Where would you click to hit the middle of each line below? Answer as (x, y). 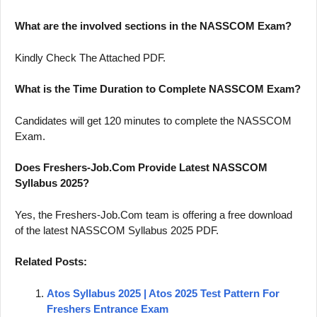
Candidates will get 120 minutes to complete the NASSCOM (153, 120)
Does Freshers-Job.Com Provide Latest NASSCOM (141, 168)
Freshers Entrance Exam (108, 309)
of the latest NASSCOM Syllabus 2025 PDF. (117, 230)
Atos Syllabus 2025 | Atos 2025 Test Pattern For (163, 293)
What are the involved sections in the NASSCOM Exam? (155, 26)
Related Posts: (51, 262)
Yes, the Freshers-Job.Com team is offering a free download (154, 214)
